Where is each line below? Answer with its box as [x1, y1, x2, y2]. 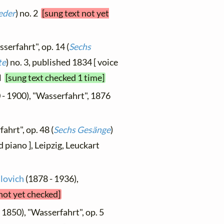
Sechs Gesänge [53, 124, 111, 135]
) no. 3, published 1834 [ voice [6, 57, 118, 68]
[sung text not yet [42, 7, 109, 18]
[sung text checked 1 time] [5, 72, 105, 83]
